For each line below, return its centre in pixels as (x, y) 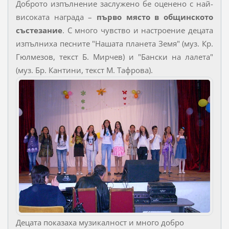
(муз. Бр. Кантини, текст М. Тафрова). (84, 70)
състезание (39, 30)
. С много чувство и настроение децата (138, 30)
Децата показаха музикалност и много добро (100, 223)
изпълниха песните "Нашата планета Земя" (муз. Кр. (114, 43)
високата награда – (56, 17)
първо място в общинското (155, 17)
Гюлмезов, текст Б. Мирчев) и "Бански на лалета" (114, 56)
